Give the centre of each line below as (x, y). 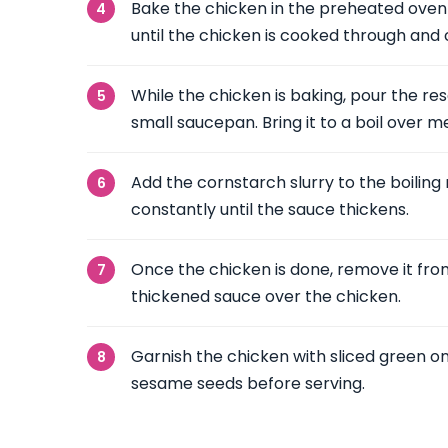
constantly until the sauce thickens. (270, 209)
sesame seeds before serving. (248, 383)
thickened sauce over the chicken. (266, 296)
